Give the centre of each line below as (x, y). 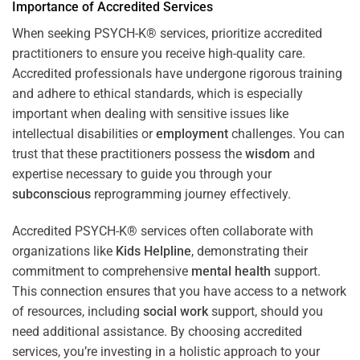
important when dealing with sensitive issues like (150, 113)
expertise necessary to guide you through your (142, 174)
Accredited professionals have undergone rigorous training (177, 73)
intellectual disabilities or (84, 133)
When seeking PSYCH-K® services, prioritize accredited (167, 33)
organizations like (64, 251)
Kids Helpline (153, 251)
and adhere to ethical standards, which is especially (157, 93)
